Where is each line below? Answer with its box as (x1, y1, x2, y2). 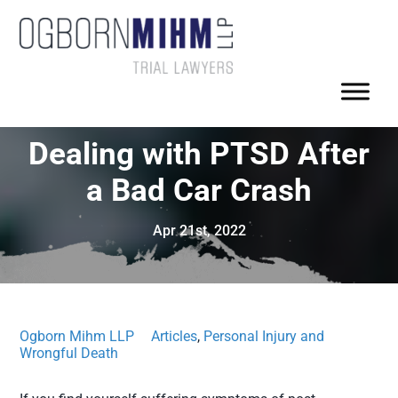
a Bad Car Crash (86, 172, 312, 209)
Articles (151, 328, 198, 345)
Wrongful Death (20, 345, 119, 362)
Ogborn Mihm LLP (20, 328, 135, 345)
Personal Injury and (203, 328, 325, 345)
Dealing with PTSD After (28, 136, 370, 172)
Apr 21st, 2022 (152, 222, 246, 239)
